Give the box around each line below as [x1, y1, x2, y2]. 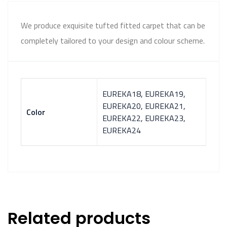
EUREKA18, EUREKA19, [102, 88, 185, 100]
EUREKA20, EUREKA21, [102, 100, 185, 112]
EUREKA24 [102, 124, 141, 136]
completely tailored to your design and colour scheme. [21, 34, 205, 47]
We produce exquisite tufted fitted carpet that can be [21, 19, 205, 31]
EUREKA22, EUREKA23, [102, 112, 185, 124]
